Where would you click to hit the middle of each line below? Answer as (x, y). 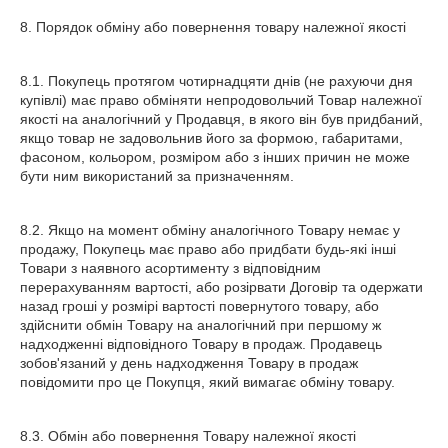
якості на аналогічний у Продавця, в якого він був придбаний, (221, 119)
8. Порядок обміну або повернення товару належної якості (213, 27)
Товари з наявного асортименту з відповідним (170, 268)
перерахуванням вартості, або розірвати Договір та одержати (221, 287)
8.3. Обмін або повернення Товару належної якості (188, 436)
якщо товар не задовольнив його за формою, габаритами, (211, 138)
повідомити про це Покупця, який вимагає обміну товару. (207, 382)
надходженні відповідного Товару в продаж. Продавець (201, 344)
